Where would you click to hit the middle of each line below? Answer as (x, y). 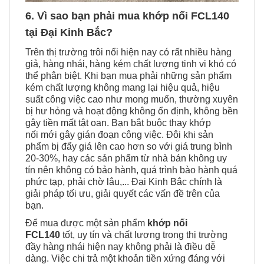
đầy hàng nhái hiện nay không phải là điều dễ (121, 247)
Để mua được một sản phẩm (86, 223)
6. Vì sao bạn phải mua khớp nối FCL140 (127, 16)
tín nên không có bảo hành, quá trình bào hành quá (131, 170)
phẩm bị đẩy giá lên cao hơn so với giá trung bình (129, 147)
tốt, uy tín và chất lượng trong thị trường (145, 235)
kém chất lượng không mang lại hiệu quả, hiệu (123, 88)
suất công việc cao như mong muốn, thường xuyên (132, 100)
